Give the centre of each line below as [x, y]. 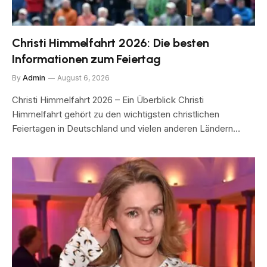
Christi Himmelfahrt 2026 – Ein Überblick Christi [108, 100]
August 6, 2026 [83, 78]
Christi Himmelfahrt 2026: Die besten [111, 43]
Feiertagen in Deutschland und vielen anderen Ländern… [126, 128]
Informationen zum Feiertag [86, 59]
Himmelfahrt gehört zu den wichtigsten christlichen [116, 114]
